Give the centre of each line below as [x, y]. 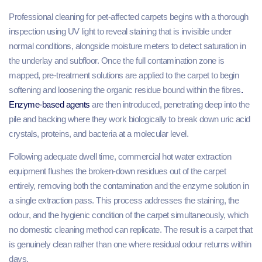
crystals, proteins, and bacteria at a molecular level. [99, 133]
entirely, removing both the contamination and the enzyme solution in [129, 185]
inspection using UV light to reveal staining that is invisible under [120, 31]
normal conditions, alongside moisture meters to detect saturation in [127, 46]
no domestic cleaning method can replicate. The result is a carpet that [130, 229]
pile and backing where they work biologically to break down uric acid [130, 119]
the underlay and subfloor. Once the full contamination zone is [116, 60]
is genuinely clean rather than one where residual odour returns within [130, 244]
